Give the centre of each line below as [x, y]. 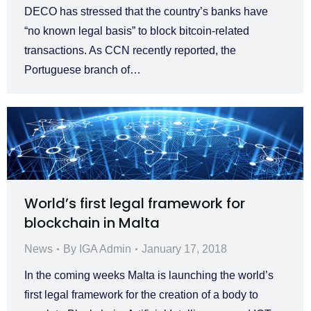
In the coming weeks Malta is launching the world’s [149, 276]
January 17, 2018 [184, 249]
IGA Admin [105, 249]
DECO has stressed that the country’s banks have [146, 11]
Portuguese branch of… [83, 69]
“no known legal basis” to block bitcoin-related [137, 31]
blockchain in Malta [92, 223]
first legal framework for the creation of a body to [141, 295]
